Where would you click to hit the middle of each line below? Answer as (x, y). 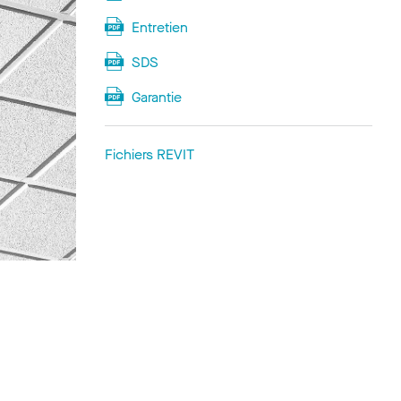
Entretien (159, 27)
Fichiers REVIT (150, 154)
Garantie (156, 97)
